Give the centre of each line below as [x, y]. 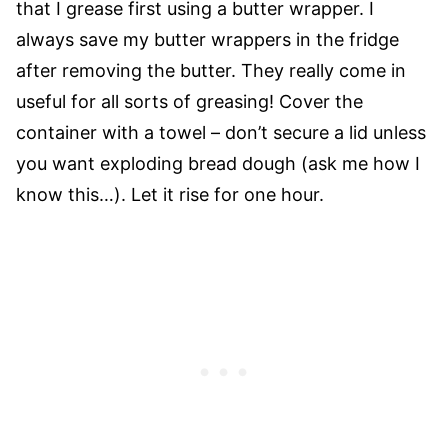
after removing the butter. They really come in [211, 70]
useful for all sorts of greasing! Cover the [189, 101]
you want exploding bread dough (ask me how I [218, 163]
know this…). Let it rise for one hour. [170, 194]
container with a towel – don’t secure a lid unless [221, 132]
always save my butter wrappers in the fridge [207, 39]
